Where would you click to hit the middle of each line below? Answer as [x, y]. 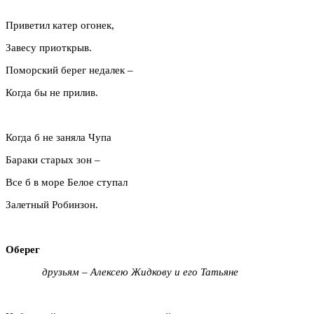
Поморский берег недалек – [69, 70]
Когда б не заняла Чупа [59, 137]
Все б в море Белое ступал [67, 182]
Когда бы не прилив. [52, 92]
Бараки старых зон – [53, 159]
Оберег [23, 249]
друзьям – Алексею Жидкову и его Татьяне [142, 272]
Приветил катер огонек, [60, 25]
